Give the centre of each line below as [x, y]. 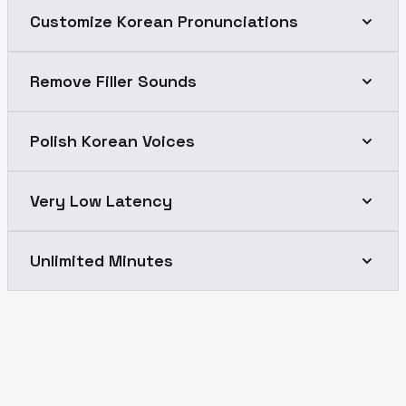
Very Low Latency [101, 200]
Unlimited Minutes [101, 260]
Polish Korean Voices [112, 140]
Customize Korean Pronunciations [164, 21]
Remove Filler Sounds [113, 81]
